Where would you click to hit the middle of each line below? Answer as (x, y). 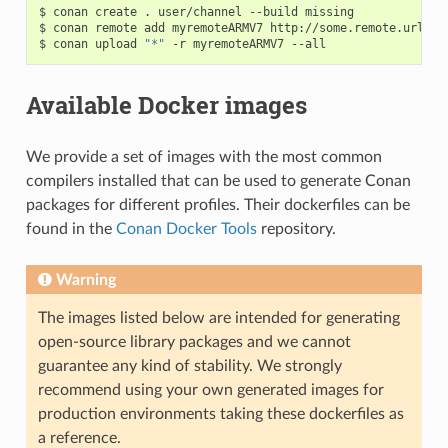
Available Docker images (166, 104)
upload (115, 43)
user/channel (199, 11)
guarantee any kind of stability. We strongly (189, 365)
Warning (85, 279)
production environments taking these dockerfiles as (220, 413)
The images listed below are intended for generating (218, 317)
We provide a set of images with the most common (203, 156)
